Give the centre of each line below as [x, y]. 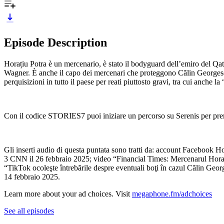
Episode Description [55, 42]
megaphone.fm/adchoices [172, 193]
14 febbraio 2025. [32, 176]
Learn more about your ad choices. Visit [68, 193]
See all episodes [29, 210]
